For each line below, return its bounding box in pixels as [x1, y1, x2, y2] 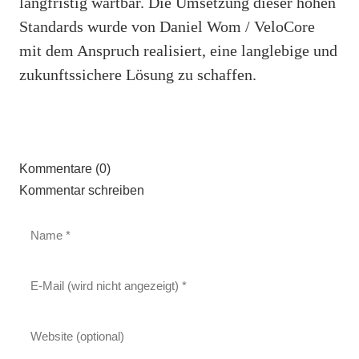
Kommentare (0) [19, 161, 111, 175]
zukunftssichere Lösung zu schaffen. [19, 65, 256, 83]
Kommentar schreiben [19, 183, 144, 197]
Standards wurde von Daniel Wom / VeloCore [19, 17, 315, 35]
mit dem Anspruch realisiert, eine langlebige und [19, 41, 337, 59]
